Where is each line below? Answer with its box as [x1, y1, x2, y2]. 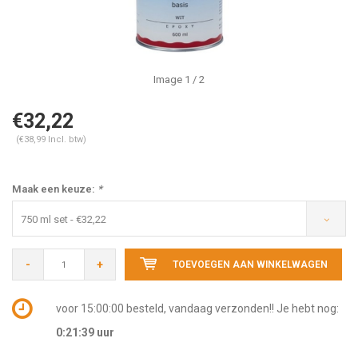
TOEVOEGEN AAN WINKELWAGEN [172, 259, 328, 270]
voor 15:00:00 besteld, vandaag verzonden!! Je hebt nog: [55, 302, 339, 315]
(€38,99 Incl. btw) [16, 134, 86, 145]
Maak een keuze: [12, 183, 97, 195]
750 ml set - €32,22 [21, 213, 106, 225]
